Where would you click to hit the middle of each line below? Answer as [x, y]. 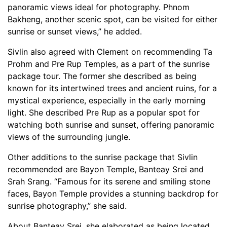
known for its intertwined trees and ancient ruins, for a [112, 88]
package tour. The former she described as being [102, 76]
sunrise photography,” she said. [67, 205]
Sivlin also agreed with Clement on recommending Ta [110, 51]
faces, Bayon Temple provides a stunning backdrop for [113, 193]
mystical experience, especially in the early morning [107, 100]
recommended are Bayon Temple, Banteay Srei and [106, 169]
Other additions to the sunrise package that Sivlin [103, 157]
